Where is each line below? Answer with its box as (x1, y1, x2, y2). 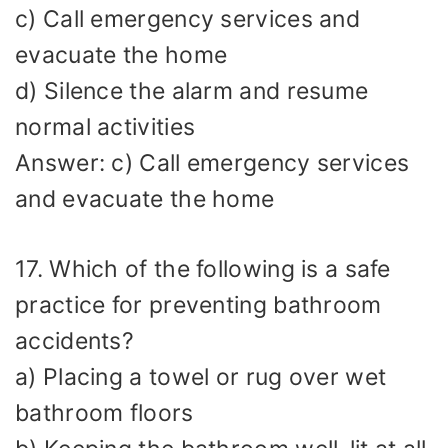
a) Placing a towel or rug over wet (15, 363, 387, 392)
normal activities (15, 112, 196, 141)
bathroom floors (15, 399, 194, 428)
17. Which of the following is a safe (15, 255, 391, 284)
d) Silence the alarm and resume (15, 76, 369, 105)
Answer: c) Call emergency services (15, 148, 410, 177)
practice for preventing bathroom (15, 291, 382, 320)
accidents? (15, 327, 135, 356)
